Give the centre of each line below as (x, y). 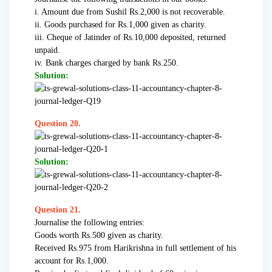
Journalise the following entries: (90, 223)
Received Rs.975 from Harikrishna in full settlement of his (135, 248)
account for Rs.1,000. (72, 261)
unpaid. (47, 50)
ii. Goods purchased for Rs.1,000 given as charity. (121, 25)
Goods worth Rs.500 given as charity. (99, 236)
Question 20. (58, 124)
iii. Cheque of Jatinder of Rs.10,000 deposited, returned (130, 38)
